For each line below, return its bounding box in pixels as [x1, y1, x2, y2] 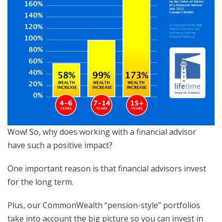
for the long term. [7, 176, 75, 188]
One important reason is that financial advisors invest [7, 163, 206, 174]
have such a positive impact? [7, 140, 112, 151]
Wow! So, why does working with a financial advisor [7, 126, 196, 138]
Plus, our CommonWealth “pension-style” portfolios [7, 200, 200, 211]
